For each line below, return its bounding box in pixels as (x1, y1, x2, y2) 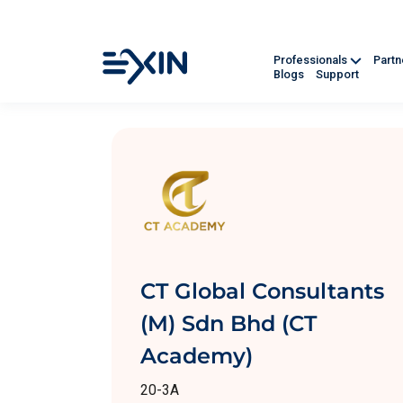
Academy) (140, 343, 253, 369)
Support (316, 67, 359, 82)
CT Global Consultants (140, 278, 384, 304)
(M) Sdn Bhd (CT (140, 310, 317, 336)
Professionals (273, 53, 350, 67)
